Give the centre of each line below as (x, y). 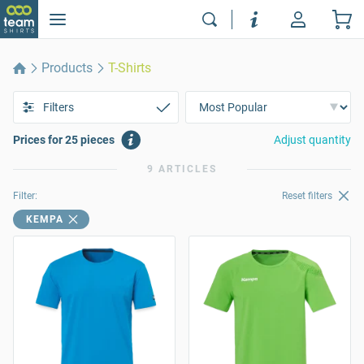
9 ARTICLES (182, 169)
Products (67, 68)
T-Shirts (130, 68)
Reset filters (308, 196)
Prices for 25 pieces (64, 140)
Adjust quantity (312, 140)
